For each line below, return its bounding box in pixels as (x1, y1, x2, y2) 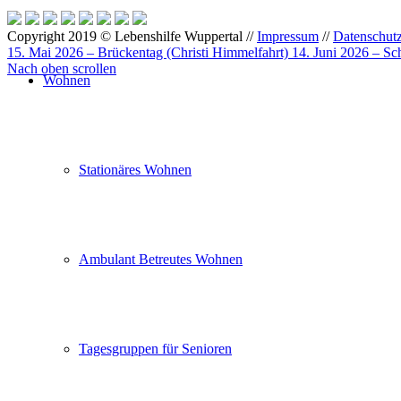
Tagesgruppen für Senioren (79, 341, 232, 356)
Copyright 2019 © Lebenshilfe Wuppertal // (7, 28, 257, 44)
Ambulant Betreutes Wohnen (79, 252, 243, 267)
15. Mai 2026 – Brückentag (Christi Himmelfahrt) (7, 44, 288, 60)
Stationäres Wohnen (79, 162, 192, 177)
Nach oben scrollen (7, 60, 116, 76)
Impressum (257, 28, 319, 44)
